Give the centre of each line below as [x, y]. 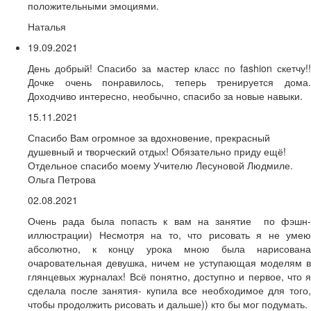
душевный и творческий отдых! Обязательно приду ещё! [157, 152]
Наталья [47, 27]
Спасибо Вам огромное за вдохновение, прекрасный [149, 138]
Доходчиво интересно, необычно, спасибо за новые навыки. [165, 96]
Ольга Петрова [62, 179]
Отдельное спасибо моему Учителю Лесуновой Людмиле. [160, 166]
